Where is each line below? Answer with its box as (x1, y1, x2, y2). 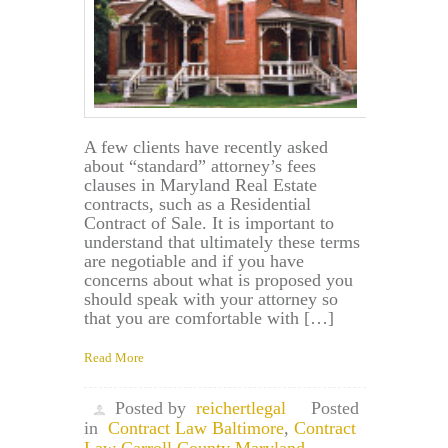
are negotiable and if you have (84, 251, 304, 272)
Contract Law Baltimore (108, 418, 284, 439)
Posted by (115, 398, 186, 419)
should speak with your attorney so (84, 289, 338, 310)
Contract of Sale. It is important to (84, 213, 334, 234)
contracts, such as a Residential (84, 194, 311, 215)
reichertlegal (196, 398, 286, 419)
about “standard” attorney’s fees (84, 156, 316, 177)
